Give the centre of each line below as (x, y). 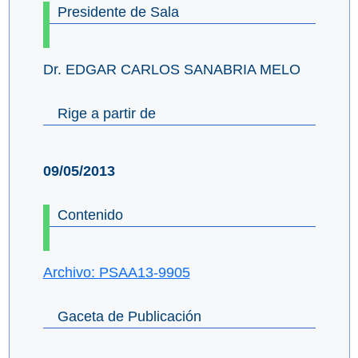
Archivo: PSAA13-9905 (116, 273)
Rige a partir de (106, 114)
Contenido (90, 215)
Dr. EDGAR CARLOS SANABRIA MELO (171, 70)
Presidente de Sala (118, 12)
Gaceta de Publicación (129, 317)
